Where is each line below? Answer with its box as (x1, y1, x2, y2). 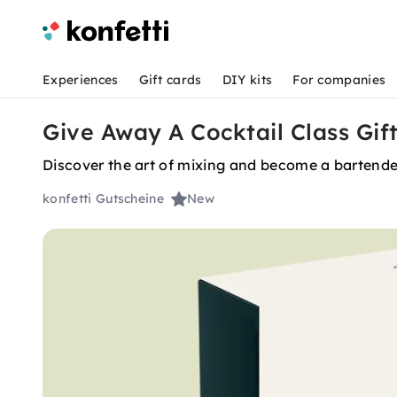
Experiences (43, 72, 119, 88)
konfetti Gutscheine (43, 191, 165, 207)
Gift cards (138, 72, 202, 88)
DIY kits (222, 72, 273, 88)
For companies (292, 72, 386, 88)
